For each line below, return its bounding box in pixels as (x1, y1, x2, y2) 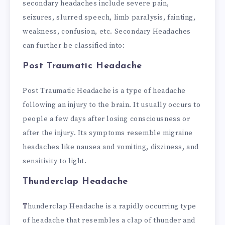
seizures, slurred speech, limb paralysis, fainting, (23, 13, 196, 23)
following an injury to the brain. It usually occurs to (23, 100, 201, 110)
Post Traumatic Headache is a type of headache (23, 86, 186, 96)
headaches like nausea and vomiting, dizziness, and (23, 143, 199, 152)
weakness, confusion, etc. (23, 27, 113, 37)
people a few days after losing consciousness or (23, 115, 190, 124)
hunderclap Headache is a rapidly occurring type (27, 202, 196, 211)
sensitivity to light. (23, 157, 87, 166)
